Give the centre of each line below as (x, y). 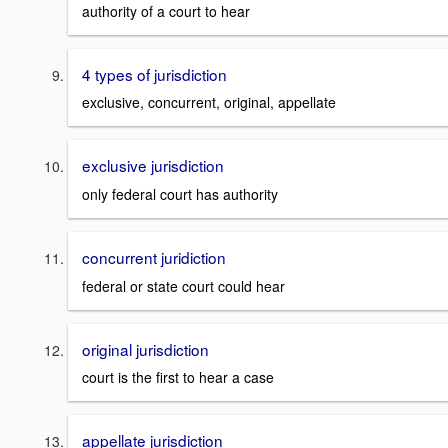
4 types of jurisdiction (154, 73)
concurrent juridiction (154, 256)
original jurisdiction (145, 348)
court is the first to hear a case (178, 377)
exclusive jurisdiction (153, 165)
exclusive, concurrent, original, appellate (209, 102)
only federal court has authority (180, 193)
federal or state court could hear (183, 285)
